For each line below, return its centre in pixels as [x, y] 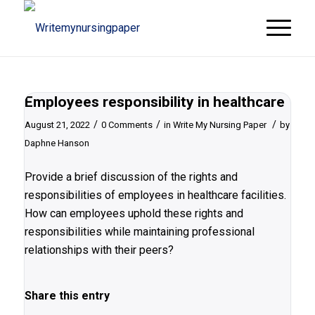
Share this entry [67, 296]
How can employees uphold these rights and [134, 213]
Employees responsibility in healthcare [154, 102]
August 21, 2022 [57, 125]
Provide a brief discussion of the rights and [131, 176]
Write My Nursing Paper [219, 125]
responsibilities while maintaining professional [139, 231]
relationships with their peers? [99, 250]
